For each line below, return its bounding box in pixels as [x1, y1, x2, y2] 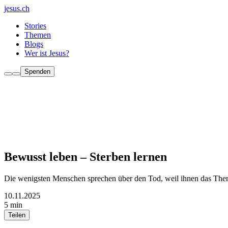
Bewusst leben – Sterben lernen [4, 150, 167, 163]
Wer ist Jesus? [24, 49, 69, 58]
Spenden [24, 68, 50, 75]
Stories [24, 21, 46, 30]
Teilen [8, 211, 25, 219]
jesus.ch [4, 4, 30, 13]
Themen [24, 31, 51, 39]
